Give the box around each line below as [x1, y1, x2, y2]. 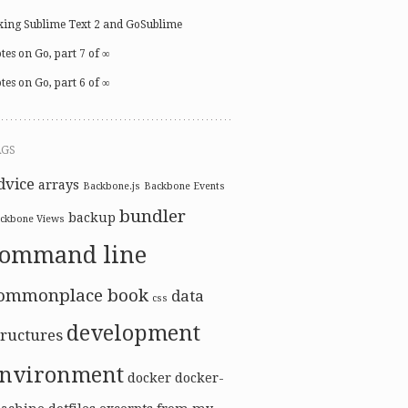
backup [68, 210, 116, 225]
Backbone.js [83, 180, 140, 192]
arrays [38, 178, 79, 192]
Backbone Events [144, 180, 225, 192]
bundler [119, 206, 186, 227]
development [66, 321, 200, 346]
